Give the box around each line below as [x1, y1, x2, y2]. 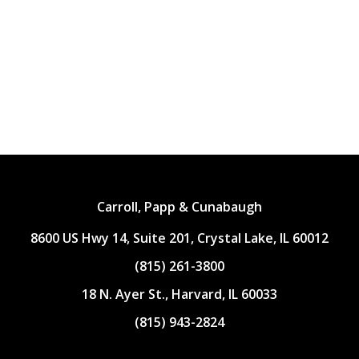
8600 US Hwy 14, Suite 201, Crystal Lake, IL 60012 [30, 229, 329, 248]
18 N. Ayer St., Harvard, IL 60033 [81, 285, 277, 304]
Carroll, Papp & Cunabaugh [96, 198, 262, 216]
